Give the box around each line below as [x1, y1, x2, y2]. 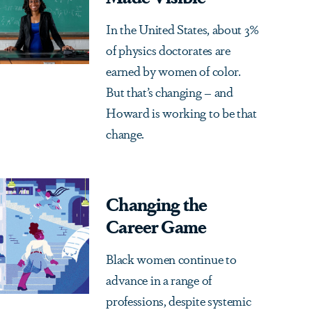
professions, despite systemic [106, 291, 251, 310]
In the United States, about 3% [106, 19, 259, 38]
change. [106, 124, 145, 143]
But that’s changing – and [106, 82, 233, 101]
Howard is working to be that [106, 103, 257, 122]
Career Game [106, 213, 207, 239]
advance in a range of [106, 270, 212, 289]
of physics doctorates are [106, 40, 231, 59]
